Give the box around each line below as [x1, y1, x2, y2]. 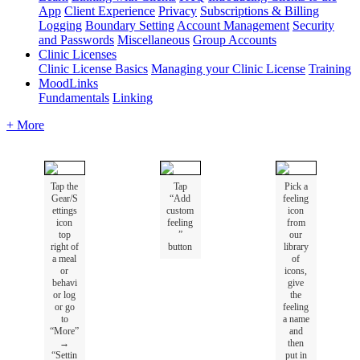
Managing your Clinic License [151, 61, 305, 76]
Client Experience [64, 3, 155, 18]
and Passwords [39, 32, 114, 47]
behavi [51, 276, 77, 288]
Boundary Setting [85, 18, 174, 32]
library [283, 240, 309, 252]
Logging [39, 18, 82, 32]
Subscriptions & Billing [200, 3, 319, 18]
